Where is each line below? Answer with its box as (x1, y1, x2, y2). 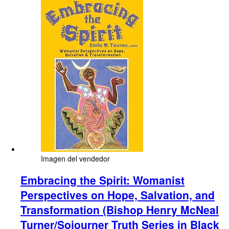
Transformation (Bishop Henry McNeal (20, 201, 219, 217)
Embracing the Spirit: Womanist (20, 172, 185, 188)
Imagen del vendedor (41, 153, 110, 164)
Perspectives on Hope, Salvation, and (20, 187, 215, 202)
